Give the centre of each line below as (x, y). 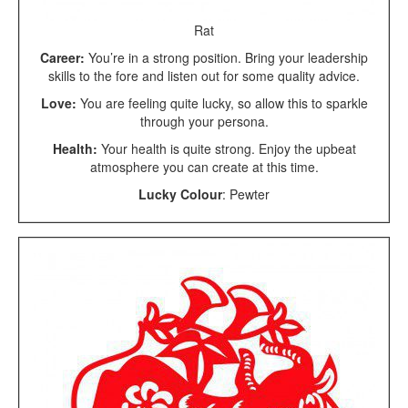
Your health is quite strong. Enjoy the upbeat (226, 148)
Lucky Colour (180, 194)
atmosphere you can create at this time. (204, 166)
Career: (62, 57)
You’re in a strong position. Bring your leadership (226, 57)
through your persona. (204, 121)
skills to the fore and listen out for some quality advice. (204, 75)
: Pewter (246, 194)
